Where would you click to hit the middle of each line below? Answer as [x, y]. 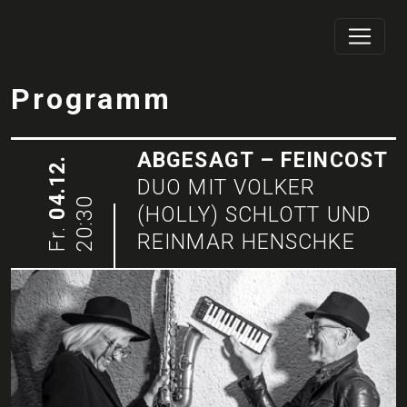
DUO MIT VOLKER [227, 187]
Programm [91, 99]
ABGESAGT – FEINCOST [263, 159]
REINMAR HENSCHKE [246, 241]
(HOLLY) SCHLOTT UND [254, 214]
